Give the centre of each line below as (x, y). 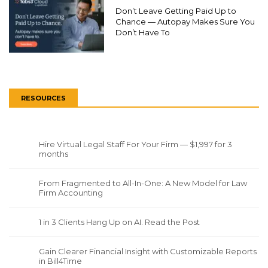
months (54, 154)
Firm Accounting (71, 193)
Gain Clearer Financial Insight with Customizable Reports (148, 252)
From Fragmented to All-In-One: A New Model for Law (143, 183)
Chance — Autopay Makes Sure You (185, 22)
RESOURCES (43, 98)
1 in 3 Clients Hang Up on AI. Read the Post (119, 222)
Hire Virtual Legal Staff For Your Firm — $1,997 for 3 (135, 144)
